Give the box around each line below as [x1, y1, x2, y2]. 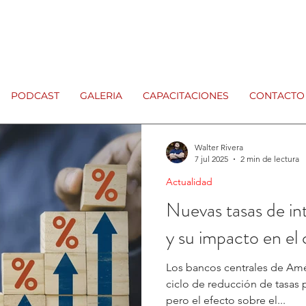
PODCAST [11, 89, 59, 102]
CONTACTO [249, 89, 305, 102]
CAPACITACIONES [143, 89, 229, 102]
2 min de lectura [240, 154, 299, 164]
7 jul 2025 [195, 154, 228, 164]
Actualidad [166, 176, 212, 188]
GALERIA [80, 89, 122, 102]
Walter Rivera [195, 142, 243, 152]
